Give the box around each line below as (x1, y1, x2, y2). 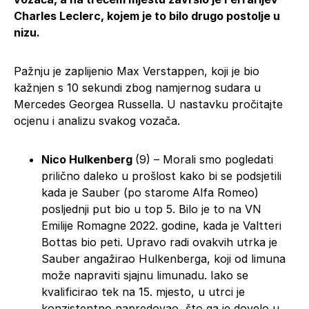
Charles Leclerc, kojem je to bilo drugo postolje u (14, 8, 280, 23)
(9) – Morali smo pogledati (135, 152, 273, 166)
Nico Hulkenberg (41, 152, 135, 166)
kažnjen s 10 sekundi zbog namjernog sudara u (14, 80, 261, 94)
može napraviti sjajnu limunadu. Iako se (41, 268, 248, 282)
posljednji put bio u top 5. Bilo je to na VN (41, 201, 261, 216)
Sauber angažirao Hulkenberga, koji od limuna (41, 251, 286, 266)
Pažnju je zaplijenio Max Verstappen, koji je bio (14, 63, 259, 78)
